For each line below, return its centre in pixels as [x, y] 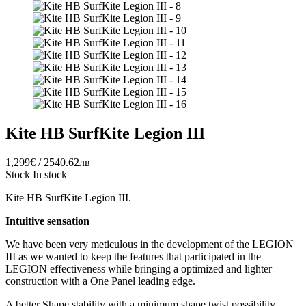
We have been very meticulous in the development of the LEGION [150, 245]
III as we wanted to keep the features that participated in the [133, 257]
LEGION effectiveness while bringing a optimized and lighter [139, 269]
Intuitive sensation [47, 221]
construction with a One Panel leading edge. [100, 281]
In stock [50, 175]
